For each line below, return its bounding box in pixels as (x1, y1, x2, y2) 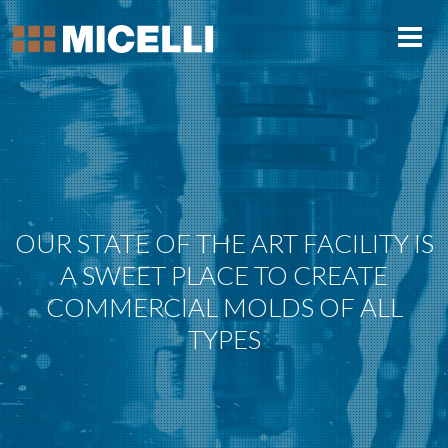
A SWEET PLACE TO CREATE (60, 259, 388, 291)
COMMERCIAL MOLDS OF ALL (45, 291, 403, 323)
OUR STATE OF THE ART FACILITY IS (14, 227, 434, 259)
